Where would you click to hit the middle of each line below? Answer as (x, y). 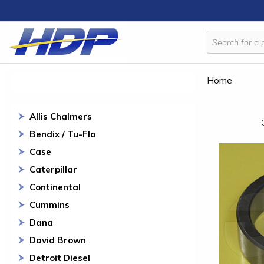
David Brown (58, 240)
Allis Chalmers (61, 116)
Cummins (49, 205)
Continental (55, 187)
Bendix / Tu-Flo (62, 134)
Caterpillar (53, 169)
